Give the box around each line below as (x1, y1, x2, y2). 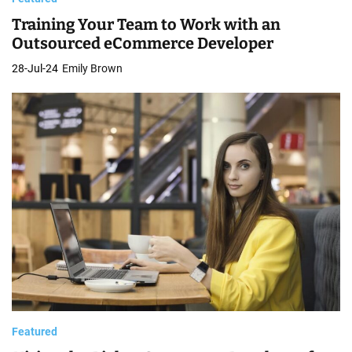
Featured (12, 325, 57, 339)
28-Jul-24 (12, 61, 58, 75)
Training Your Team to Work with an (12, 14, 280, 34)
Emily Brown (62, 61, 123, 75)
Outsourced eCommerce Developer (12, 33, 273, 53)
